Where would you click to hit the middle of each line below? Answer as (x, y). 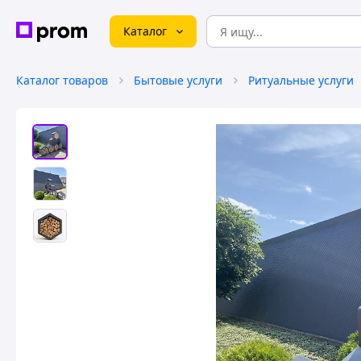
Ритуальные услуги (301, 80)
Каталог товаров (62, 80)
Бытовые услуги (178, 80)
